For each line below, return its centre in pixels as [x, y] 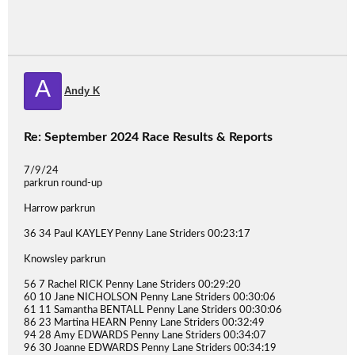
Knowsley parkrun [65, 260]
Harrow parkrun [59, 209]
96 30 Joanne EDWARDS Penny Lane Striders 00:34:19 [150, 348]
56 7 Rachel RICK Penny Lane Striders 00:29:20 [132, 285]
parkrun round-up [63, 183]
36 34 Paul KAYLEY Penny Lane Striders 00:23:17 [137, 234]
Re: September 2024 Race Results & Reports [148, 137]
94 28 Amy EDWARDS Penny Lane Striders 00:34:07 [145, 336]
